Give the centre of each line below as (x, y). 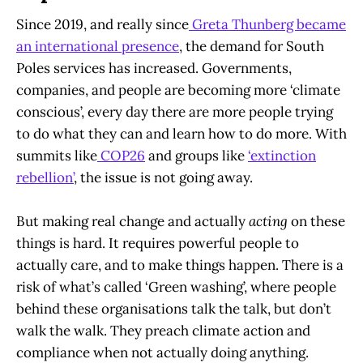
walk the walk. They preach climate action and (163, 331)
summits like (57, 156)
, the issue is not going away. (163, 177)
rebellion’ (45, 177)
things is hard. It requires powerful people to (158, 243)
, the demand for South (252, 46)
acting (268, 222)
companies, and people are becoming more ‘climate (178, 90)
